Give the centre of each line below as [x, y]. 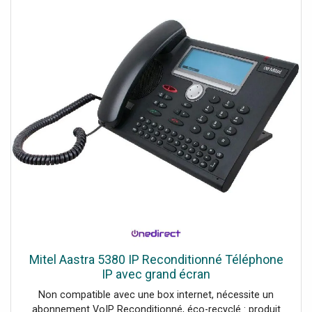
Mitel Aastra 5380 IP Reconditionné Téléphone [156, 260]
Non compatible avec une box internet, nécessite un [156, 295]
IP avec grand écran [156, 274]
